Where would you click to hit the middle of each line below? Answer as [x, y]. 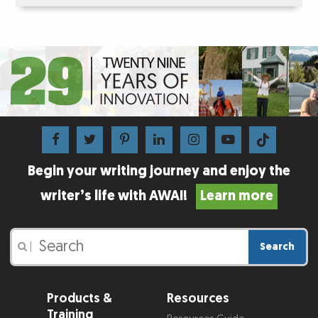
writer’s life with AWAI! [118, 196]
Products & [79, 298]
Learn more [237, 196]
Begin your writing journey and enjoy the [159, 171]
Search [277, 246]
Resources [198, 298]
